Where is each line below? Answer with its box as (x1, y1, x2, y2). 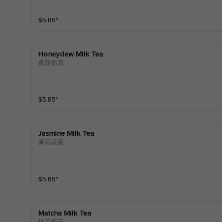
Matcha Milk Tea (38, 210, 91, 217)
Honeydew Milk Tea (38, 50, 103, 58)
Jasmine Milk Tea (38, 130, 94, 138)
